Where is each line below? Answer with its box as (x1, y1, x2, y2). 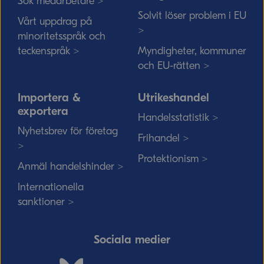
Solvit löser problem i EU (138, 9, 246, 22)
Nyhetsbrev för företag (18, 125, 118, 137)
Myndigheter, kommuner (138, 45, 246, 57)
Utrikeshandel (138, 91, 209, 104)
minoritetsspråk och (18, 30, 105, 42)
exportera (18, 104, 68, 118)
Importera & (18, 91, 81, 104)
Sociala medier (94, 233, 170, 246)
